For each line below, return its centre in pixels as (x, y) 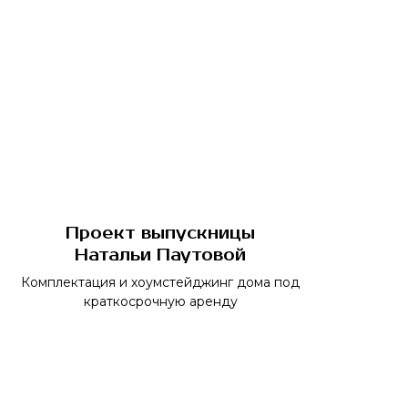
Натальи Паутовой (160, 255)
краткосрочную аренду (160, 301)
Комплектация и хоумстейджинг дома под (160, 282)
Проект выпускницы (160, 233)
